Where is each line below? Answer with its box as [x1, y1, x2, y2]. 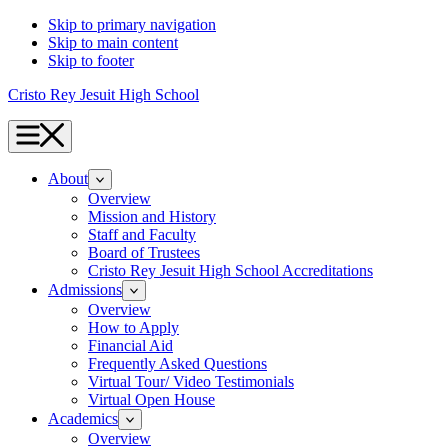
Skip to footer [48, 52, 134, 69]
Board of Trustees [88, 244, 200, 261]
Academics [48, 410, 118, 427]
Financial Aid [88, 337, 173, 354]
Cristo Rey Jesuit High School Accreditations [88, 262, 373, 279]
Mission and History [88, 208, 216, 225]
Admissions [48, 281, 122, 298]
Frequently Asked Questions [88, 355, 267, 372]
